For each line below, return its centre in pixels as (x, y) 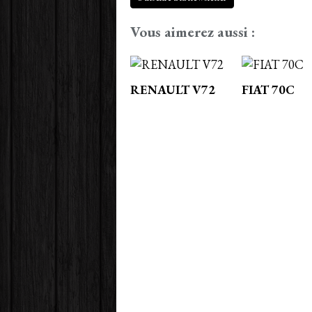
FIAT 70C (268, 90)
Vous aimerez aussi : (193, 32)
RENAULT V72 (173, 90)
